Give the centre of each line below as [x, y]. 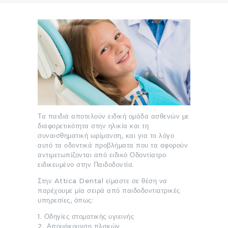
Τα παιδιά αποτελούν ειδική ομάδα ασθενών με [113, 116]
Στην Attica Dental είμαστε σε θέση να [103, 180]
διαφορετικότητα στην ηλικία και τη [93, 125]
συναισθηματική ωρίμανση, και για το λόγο [106, 135]
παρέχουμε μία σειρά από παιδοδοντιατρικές [109, 190]
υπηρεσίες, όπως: [65, 200]
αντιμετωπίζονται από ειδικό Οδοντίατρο [102, 154]
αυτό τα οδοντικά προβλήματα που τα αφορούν [113, 145]
